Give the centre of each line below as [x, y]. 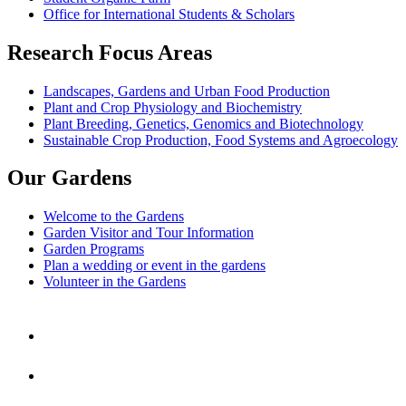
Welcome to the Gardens [114, 217]
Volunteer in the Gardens [115, 282]
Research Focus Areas [110, 52]
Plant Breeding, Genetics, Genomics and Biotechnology [203, 123]
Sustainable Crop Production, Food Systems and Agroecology [221, 140]
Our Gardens [69, 178]
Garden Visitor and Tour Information [149, 233]
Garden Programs [94, 249]
